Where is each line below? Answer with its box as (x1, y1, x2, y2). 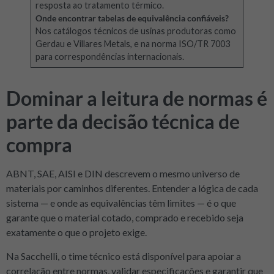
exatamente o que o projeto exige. (6, 226, 147, 239)
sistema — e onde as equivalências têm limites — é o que (6, 197, 236, 209)
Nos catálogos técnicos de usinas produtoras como (35, 26, 237, 37)
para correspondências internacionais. (35, 51, 185, 62)
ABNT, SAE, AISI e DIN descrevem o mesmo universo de (6, 168, 240, 180)
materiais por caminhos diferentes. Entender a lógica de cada (6, 182, 258, 194)
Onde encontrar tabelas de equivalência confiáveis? (35, 13, 229, 24)
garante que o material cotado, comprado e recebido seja (6, 212, 243, 224)
